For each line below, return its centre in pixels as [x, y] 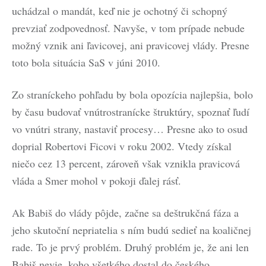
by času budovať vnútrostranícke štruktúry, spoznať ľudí [131, 112]
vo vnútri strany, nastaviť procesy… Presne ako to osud [130, 129]
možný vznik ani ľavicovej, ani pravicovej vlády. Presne [131, 45]
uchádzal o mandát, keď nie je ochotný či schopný [120, 11]
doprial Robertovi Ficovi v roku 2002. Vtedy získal [122, 146]
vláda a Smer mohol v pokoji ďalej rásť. [96, 180]
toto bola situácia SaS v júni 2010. [86, 62]
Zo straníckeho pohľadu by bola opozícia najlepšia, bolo [132, 94]
